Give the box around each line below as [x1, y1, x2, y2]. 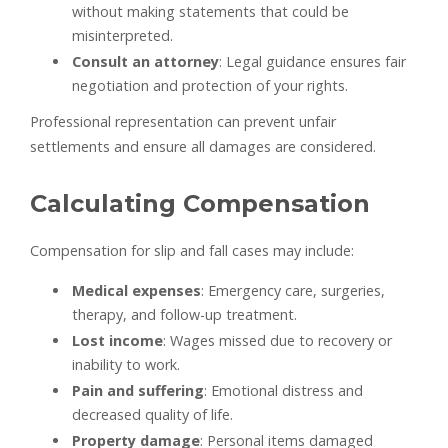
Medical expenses [72, 281, 201, 301]
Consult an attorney [72, 52, 219, 72]
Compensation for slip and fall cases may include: [30, 241, 354, 261]
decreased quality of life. [72, 405, 233, 425]
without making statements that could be [72, 2, 349, 22]
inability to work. [72, 355, 180, 375]
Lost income [72, 331, 163, 351]
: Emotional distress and [204, 381, 363, 401]
